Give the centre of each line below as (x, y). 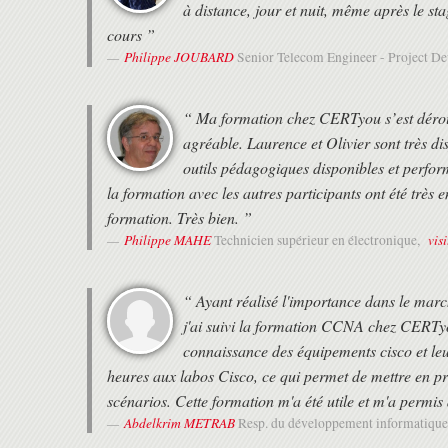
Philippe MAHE (167, 240)
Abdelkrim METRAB (179, 423)
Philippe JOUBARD (179, 57)
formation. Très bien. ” (179, 218)
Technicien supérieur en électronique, (318, 240)
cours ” (131, 35)
